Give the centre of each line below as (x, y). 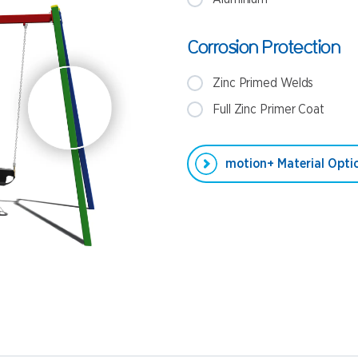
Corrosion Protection (263, 47)
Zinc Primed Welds (263, 83)
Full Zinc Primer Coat (268, 109)
